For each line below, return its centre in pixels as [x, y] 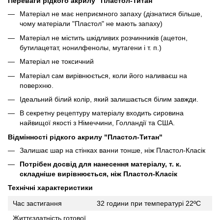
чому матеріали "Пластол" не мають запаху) [91, 24]
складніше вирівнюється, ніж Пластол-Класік [98, 174]
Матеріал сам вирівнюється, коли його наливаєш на [103, 75]
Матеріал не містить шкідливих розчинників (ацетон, [104, 38]
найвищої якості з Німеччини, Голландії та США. [97, 123]
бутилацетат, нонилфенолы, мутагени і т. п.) [91, 47]
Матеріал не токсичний [57, 62]
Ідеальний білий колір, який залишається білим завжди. [109, 99]
